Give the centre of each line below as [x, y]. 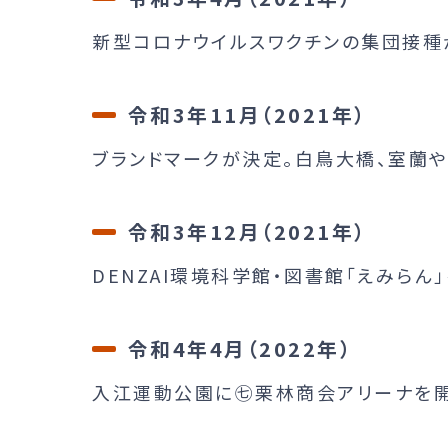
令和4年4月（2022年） [240, 348]
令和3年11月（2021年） [247, 114]
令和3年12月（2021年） [247, 231]
